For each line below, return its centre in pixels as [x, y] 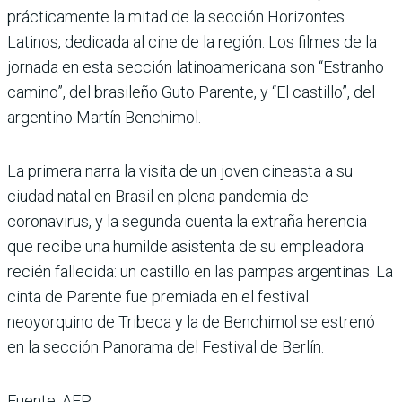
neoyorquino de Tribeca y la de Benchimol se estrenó [191, 321]
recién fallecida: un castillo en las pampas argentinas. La [200, 271]
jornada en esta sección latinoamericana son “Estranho [196, 66]
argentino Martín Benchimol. [104, 117]
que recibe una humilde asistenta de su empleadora [185, 246]
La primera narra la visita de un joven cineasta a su [180, 170]
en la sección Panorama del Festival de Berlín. [166, 346]
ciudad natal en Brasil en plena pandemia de [158, 196]
